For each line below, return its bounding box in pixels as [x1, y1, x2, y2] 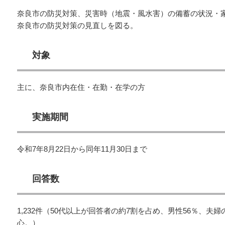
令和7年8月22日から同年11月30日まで [17, 145, 147, 153]
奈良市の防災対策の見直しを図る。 [17, 21, 138, 30]
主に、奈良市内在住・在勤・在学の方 [17, 83, 145, 91]
